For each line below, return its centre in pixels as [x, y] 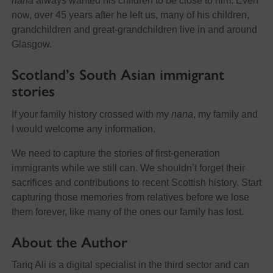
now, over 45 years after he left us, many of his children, [130, 15]
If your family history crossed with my [91, 114]
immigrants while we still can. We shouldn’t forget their [128, 168]
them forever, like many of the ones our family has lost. [127, 211]
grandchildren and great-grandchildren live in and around [134, 29]
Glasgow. [31, 44]
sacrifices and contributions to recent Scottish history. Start [136, 182]
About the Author [69, 242]
